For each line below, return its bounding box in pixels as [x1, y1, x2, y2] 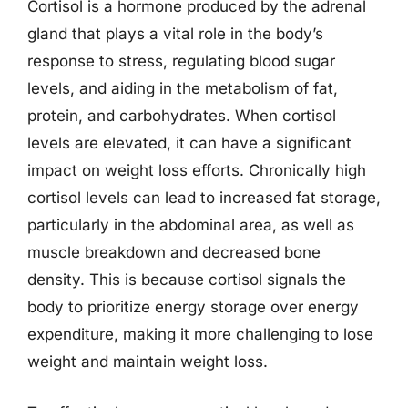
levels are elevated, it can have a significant [27, 134, 352, 152]
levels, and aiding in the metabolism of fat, [27, 79, 338, 97]
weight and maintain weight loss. [27, 352, 268, 371]
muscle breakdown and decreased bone [27, 243, 321, 261]
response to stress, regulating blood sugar [27, 52, 335, 70]
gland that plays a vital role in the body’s [27, 25, 323, 43]
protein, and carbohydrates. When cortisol [27, 107, 336, 125]
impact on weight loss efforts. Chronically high [27, 161, 366, 179]
